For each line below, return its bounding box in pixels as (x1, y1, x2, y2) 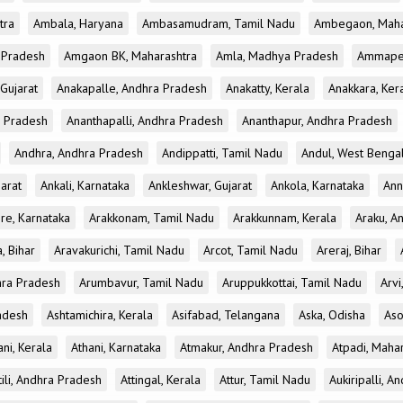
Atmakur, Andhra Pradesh (180, 339, 313, 355)
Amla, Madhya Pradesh (216, 48, 338, 64)
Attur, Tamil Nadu (219, 372, 310, 388)
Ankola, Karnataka (271, 177, 364, 193)
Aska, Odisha (299, 307, 365, 323)
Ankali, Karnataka (40, 177, 130, 193)
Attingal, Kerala (121, 372, 201, 388)
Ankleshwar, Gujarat (148, 177, 252, 193)
